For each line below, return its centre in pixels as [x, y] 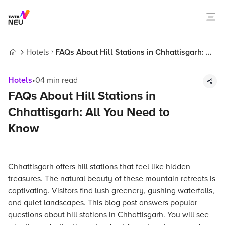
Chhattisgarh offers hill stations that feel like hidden [99, 167]
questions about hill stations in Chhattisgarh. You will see [108, 215]
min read [61, 80]
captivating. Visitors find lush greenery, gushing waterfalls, [111, 191]
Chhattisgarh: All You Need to [89, 112]
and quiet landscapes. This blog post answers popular [103, 203]
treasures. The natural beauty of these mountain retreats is [112, 179]
